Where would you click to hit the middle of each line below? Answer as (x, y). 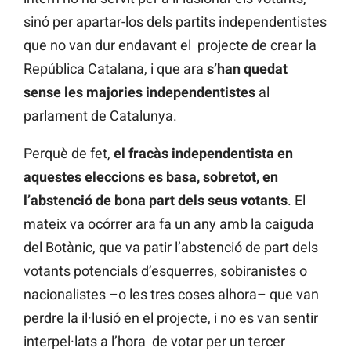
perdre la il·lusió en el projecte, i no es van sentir (171, 318)
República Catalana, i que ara (115, 69)
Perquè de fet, (69, 154)
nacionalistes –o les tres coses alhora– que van (171, 295)
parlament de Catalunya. (100, 116)
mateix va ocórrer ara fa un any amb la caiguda (169, 224)
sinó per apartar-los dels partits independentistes (175, 22)
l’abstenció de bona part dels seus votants (156, 201)
